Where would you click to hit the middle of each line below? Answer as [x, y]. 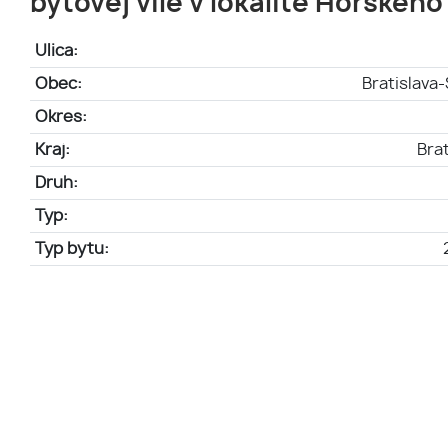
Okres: [60, 117]
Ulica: [56, 51]
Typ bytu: [71, 249]
